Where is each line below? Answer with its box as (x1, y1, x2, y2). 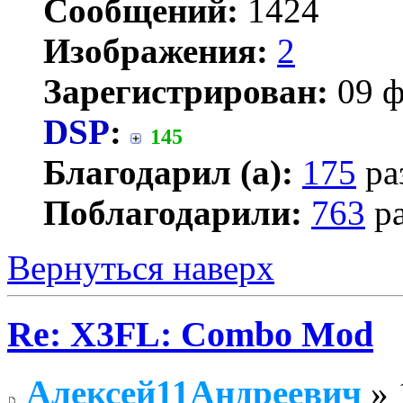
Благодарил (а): (43, 152, 293, 192)
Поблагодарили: (43, 193, 302, 232)
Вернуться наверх (7, 247, 274, 287)
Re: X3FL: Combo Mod (7, 314, 373, 355)
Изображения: (43, 31, 268, 70)
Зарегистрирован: (43, 71, 328, 111)
